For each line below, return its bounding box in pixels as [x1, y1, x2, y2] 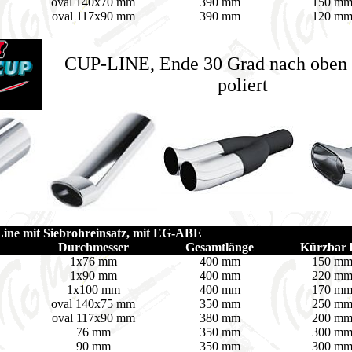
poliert [217, 75, 268, 95]
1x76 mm [69, 255, 117, 268]
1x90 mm [69, 269, 117, 282]
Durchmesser [57, 240, 129, 254]
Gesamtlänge [185, 240, 254, 254]
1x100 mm [66, 283, 120, 296]
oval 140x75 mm [51, 297, 135, 310]
